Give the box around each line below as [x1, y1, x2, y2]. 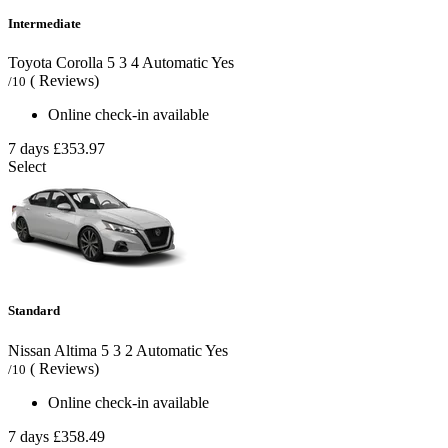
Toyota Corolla [8, 54, 103, 72]
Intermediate [8, 16, 81, 32]
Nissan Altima [8, 341, 97, 359]
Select [8, 158, 46, 176]
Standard [8, 303, 60, 319]
